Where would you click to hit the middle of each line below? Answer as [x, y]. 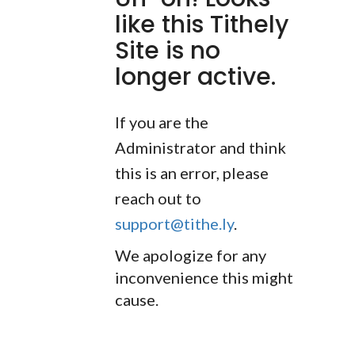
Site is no [168, 51]
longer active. [195, 77]
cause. [137, 300]
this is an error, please [192, 173]
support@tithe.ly [174, 223]
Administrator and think [200, 147]
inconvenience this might [204, 277]
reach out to [158, 198]
